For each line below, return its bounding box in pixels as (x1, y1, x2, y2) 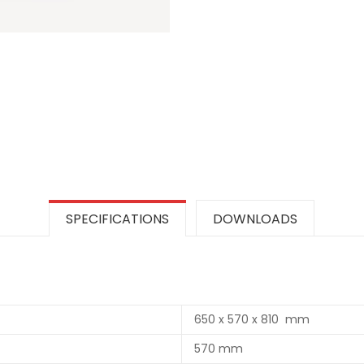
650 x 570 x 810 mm (194, 311, 310, 328)
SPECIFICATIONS (65, 210, 169, 229)
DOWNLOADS (212, 210, 297, 229)
